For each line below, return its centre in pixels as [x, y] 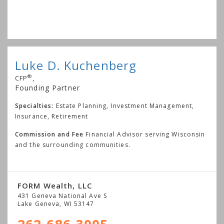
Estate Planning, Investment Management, [125, 105]
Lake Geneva [39, 203]
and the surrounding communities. [73, 144]
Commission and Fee [49, 134]
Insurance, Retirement [52, 116]
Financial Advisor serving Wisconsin [144, 134]
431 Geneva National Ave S [62, 195]
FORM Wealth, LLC [55, 185]
